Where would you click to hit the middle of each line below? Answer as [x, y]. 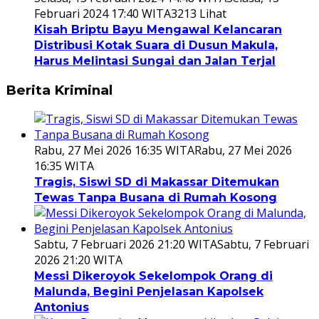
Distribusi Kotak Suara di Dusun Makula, [156, 45]
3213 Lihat [199, 14]
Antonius [62, 308]
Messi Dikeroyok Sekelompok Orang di [153, 276]
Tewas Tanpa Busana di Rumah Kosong [156, 198]
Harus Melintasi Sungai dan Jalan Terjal [155, 61]
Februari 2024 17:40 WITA [103, 14]
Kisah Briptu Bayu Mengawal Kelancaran [158, 30]
